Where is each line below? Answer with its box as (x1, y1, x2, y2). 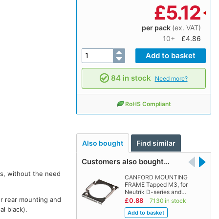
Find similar (136, 139, 176, 148)
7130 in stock (149, 197, 186, 205)
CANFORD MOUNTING (124, 174, 188, 181)
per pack (141, 23, 172, 32)
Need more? (154, 74, 188, 82)
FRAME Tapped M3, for (124, 181, 188, 189)
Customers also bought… (81, 157, 170, 167)
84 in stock (110, 73, 151, 83)
